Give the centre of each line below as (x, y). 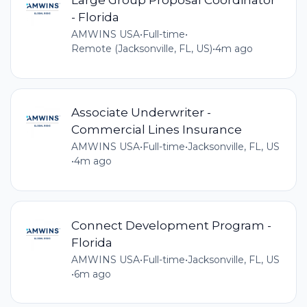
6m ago (92, 274)
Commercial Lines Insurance (156, 130)
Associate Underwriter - (141, 112)
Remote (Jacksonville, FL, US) (142, 49)
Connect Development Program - (171, 225)
